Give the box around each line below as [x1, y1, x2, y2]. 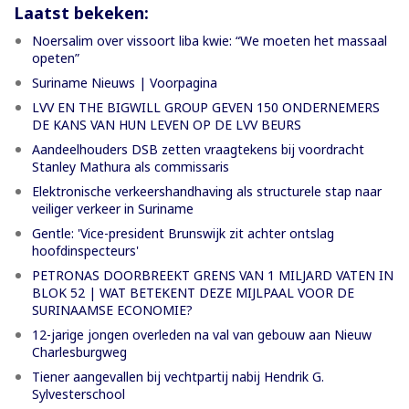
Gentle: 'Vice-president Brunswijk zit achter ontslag [32, 225, 334, 243]
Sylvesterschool [32, 385, 125, 404]
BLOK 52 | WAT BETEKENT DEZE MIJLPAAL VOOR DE [32, 284, 354, 302]
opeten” [32, 49, 79, 68]
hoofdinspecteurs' [32, 242, 139, 260]
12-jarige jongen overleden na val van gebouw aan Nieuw [32, 326, 372, 344]
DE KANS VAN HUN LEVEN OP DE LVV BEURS [32, 116, 301, 134]
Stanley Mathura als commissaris [32, 158, 229, 176]
